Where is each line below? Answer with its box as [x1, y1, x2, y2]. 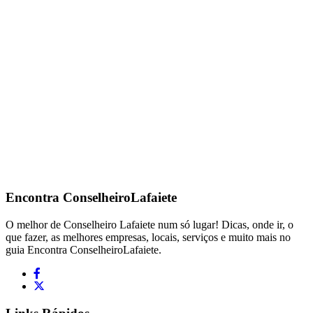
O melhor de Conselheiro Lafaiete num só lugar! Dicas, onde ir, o [6, 218, 293, 231]
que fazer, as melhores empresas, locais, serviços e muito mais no [6, 231, 291, 243]
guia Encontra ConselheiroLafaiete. [6, 243, 161, 256]
